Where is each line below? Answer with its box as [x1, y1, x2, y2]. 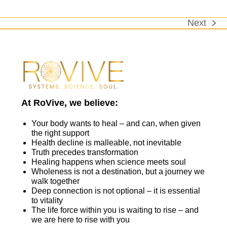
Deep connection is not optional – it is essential [31, 186, 201, 195]
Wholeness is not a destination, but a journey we [31, 167, 205, 176]
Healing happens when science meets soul [31, 157, 186, 166]
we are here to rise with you [31, 215, 130, 224]
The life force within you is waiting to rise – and [31, 205, 199, 214]
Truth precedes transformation [31, 147, 139, 157]
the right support [31, 128, 90, 137]
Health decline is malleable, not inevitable [31, 138, 182, 147]
